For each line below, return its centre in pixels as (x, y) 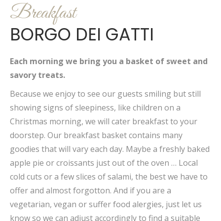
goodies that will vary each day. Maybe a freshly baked (110, 149)
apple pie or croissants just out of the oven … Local (104, 163)
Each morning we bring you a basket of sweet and (109, 61)
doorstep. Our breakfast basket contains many (96, 135)
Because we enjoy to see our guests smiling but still (105, 93)
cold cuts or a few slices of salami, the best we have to (109, 176)
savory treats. (37, 75)
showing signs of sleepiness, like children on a (95, 107)
